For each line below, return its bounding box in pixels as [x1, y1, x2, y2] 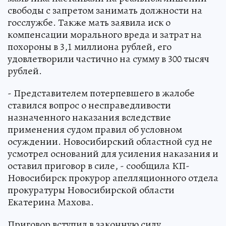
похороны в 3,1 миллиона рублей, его [8, 40, 172, 54]
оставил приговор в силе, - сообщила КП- [8, 159, 190, 173]
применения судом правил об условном [8, 123, 182, 137]
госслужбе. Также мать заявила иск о [8, 16, 171, 30]
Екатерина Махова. [8, 195, 94, 209]
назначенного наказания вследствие [8, 110, 171, 125]
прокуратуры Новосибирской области [8, 183, 175, 197]
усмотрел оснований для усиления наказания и [8, 147, 218, 161]
